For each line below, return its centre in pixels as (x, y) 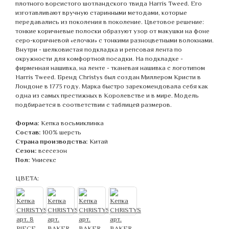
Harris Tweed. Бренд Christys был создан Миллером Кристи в (108, 77)
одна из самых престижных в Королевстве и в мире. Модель (107, 95)
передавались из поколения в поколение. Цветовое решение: (110, 22)
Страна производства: (52, 141)
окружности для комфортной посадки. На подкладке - (99, 59)
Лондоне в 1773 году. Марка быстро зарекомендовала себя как (112, 86)
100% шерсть (62, 132)
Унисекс (44, 160)
